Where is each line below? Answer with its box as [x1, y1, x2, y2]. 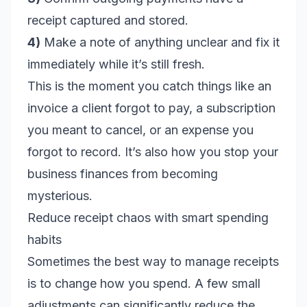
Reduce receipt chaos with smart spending [27, 210, 269, 225]
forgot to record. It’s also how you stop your [27, 145, 278, 159]
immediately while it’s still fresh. [27, 57, 205, 71]
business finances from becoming [27, 167, 218, 181]
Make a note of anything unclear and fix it [40, 35, 280, 49]
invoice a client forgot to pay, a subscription [27, 101, 275, 115]
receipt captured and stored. [27, 13, 188, 27]
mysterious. [27, 188, 93, 203]
